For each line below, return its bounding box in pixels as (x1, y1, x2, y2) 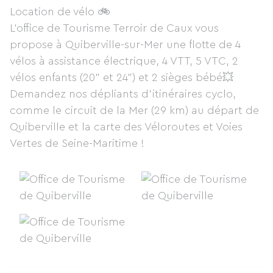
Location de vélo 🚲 (10, 6, 110, 17)
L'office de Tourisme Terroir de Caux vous (10, 23, 219, 34)
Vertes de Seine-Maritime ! (10, 138, 147, 149)
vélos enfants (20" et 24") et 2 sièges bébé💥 (10, 72, 236, 83)
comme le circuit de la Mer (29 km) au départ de (10, 105, 259, 116)
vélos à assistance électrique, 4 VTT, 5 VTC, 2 (10, 55, 238, 66)
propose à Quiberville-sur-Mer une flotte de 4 (10, 39, 241, 50)
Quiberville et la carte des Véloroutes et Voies (10, 121, 243, 132)
